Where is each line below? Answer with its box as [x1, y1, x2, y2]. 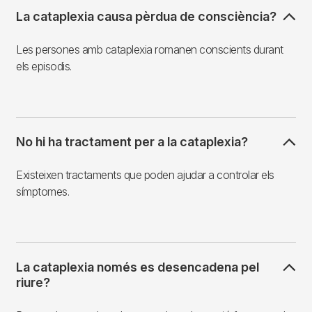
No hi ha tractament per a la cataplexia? [16, 134, 248, 149]
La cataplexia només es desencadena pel [16, 259, 259, 274]
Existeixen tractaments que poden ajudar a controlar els [16, 167, 274, 182]
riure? [16, 274, 50, 290]
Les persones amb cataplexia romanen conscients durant [16, 42, 283, 56]
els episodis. [16, 58, 72, 73]
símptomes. [16, 184, 69, 198]
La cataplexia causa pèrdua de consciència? [16, 8, 276, 24]
